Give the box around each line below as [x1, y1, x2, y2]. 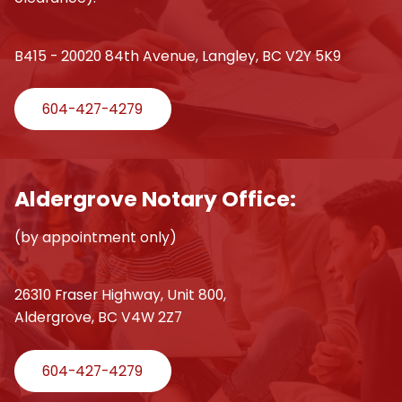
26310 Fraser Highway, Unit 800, [13, 284, 226, 306]
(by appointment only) [13, 227, 177, 249]
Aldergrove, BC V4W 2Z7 [13, 307, 182, 328]
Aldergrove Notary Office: [13, 184, 296, 214]
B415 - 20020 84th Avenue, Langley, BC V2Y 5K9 [13, 45, 341, 66]
